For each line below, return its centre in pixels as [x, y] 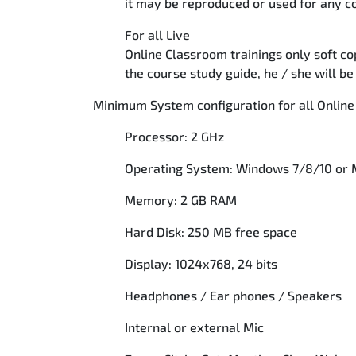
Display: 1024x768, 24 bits [203, 263]
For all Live [157, 35]
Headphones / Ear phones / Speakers [235, 295]
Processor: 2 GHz [176, 136]
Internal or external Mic [196, 327]
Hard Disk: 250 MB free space [213, 232]
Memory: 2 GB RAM [182, 200]
